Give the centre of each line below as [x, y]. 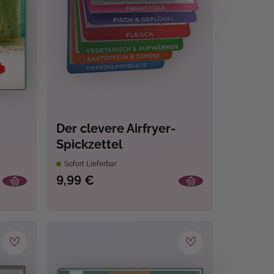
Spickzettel [89, 145]
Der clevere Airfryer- [116, 129]
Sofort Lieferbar [89, 164]
